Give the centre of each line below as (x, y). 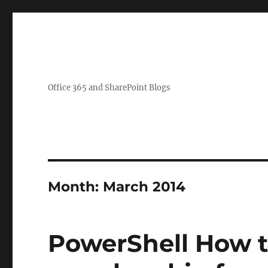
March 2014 (144, 187)
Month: (76, 187)
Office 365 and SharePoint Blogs (109, 88)
